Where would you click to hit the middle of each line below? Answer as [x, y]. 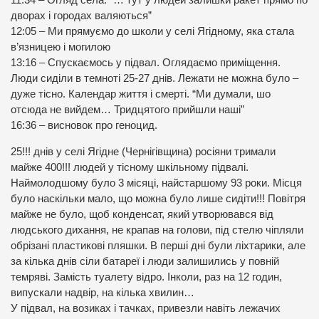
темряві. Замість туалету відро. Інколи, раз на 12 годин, [146, 277]
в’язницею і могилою [61, 47]
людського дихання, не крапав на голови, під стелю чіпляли [157, 230]
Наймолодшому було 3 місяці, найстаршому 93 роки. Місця [156, 183]
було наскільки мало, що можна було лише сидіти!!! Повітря [158, 199]
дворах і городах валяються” [81, 16]
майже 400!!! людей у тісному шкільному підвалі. [130, 168]
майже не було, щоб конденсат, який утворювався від [142, 215]
